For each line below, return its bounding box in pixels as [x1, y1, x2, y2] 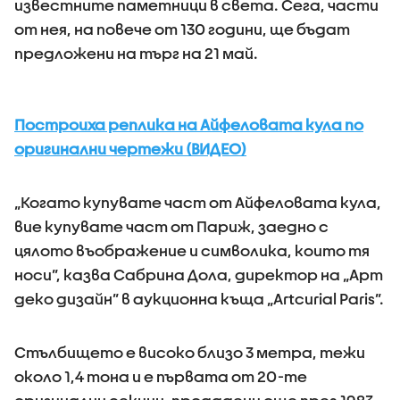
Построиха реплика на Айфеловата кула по [14, 116, 363, 133]
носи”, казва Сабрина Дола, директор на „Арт [14, 266, 383, 283]
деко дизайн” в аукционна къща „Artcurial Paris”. [14, 290, 384, 307]
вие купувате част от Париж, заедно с [14, 218, 329, 235]
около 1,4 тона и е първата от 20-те [14, 368, 307, 385]
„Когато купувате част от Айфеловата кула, [14, 194, 381, 211]
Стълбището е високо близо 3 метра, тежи [14, 344, 365, 361]
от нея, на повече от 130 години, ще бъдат [14, 21, 350, 37]
